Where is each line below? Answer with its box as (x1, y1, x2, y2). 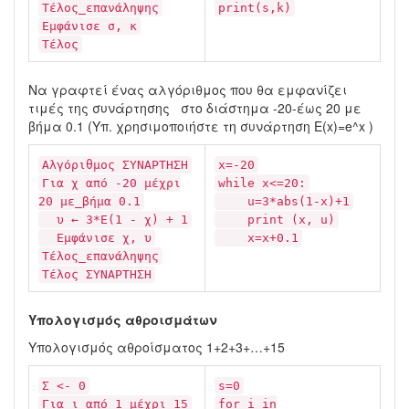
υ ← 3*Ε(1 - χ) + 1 (42, 213, 188, 226)
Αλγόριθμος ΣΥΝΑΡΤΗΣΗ (42, 158, 188, 172)
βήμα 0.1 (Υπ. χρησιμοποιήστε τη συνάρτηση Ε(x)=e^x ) (28, 117, 373, 135)
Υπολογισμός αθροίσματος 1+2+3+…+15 (28, 338, 285, 356)
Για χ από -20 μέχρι (42, 176, 181, 190)
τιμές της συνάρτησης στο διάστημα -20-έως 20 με (28, 99, 362, 117)
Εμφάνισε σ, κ (42, 19, 137, 33)
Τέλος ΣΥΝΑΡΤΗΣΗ (42, 267, 152, 281)
